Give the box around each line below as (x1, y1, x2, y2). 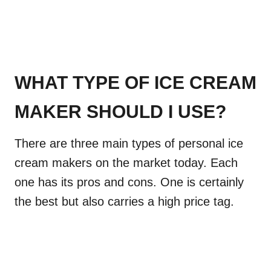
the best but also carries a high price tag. (15, 195, 234, 209)
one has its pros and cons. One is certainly (15, 175, 244, 189)
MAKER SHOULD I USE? (15, 102, 226, 122)
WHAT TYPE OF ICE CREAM (15, 73, 256, 93)
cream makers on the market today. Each (15, 156, 238, 170)
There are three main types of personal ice (15, 137, 243, 151)
